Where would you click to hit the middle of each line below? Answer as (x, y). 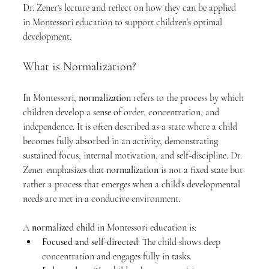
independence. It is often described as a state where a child (131, 127)
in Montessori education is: (146, 228)
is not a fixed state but (202, 170)
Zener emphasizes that (65, 170)
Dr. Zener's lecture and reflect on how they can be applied (131, 8)
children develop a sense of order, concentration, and (122, 112)
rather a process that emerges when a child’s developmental (133, 184)
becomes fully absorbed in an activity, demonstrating (122, 141)
